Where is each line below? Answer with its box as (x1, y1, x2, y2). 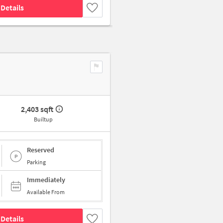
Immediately (27, 175, 65, 185)
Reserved (27, 145, 54, 154)
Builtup (33, 115, 53, 123)
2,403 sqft (21, 104, 54, 114)
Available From (27, 188, 65, 196)
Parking (27, 158, 46, 166)
